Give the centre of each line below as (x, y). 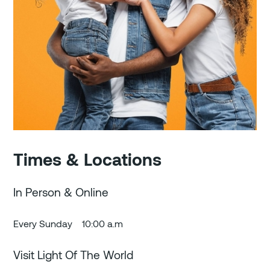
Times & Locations (88, 159)
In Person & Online (61, 192)
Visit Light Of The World (74, 255)
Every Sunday (43, 224)
